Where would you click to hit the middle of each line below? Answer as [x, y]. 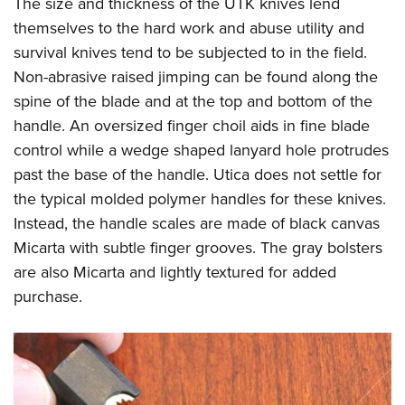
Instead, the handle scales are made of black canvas [197, 223]
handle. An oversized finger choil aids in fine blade [192, 126]
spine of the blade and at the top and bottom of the [193, 101]
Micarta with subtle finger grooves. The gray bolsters [198, 248]
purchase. [48, 297]
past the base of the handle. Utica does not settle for [198, 174]
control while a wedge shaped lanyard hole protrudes [201, 150]
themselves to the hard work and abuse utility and [189, 28]
